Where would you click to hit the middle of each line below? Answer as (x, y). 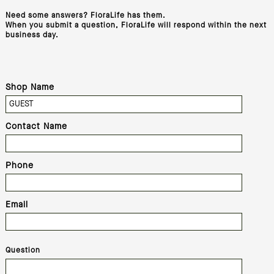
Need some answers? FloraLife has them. (85, 16)
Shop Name (30, 87)
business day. (32, 35)
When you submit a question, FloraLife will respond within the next (136, 26)
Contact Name (36, 127)
